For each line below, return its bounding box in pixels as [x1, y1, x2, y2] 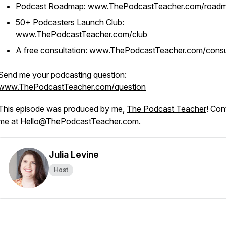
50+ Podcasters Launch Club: [16, 17, 124, 27]
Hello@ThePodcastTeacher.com [20, 116, 139, 126]
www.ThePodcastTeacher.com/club [16, 29, 147, 39]
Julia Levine [49, 149, 99, 160]
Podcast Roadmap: [16, 1, 88, 11]
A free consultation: [16, 45, 89, 55]
